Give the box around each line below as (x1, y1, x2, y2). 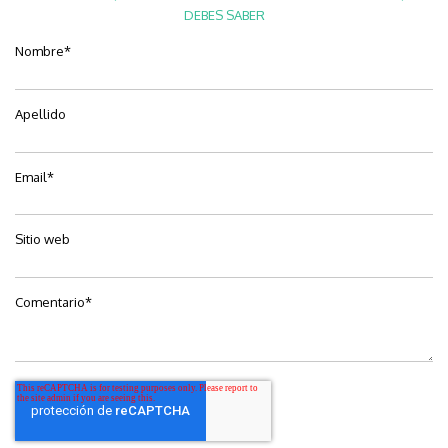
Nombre (15, 43, 64, 60)
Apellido (15, 106, 66, 123)
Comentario (15, 294, 85, 311)
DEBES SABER (183, 7, 265, 24)
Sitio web (15, 231, 70, 248)
